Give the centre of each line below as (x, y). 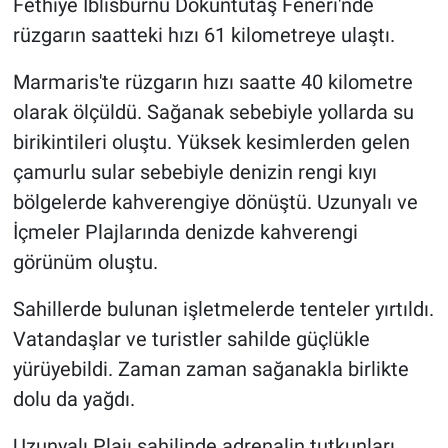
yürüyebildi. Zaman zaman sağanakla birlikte (210, 368)
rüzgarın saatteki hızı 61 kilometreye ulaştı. (203, 34)
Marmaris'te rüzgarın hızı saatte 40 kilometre (212, 81)
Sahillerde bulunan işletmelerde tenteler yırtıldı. (223, 308)
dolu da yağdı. (73, 398)
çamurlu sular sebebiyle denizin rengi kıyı (194, 171)
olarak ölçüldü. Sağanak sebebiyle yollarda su (213, 111)
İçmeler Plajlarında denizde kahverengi (185, 231)
